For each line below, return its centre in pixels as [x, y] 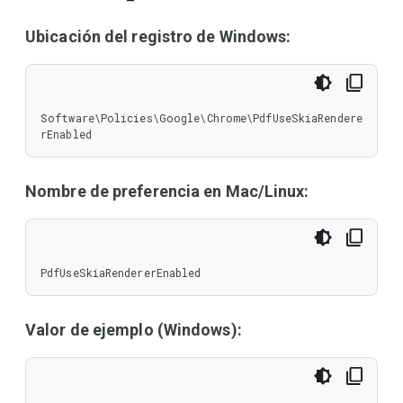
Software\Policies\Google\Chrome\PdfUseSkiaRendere [201, 118]
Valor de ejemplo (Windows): [134, 330]
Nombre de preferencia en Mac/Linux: [167, 191]
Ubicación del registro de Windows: [158, 36]
